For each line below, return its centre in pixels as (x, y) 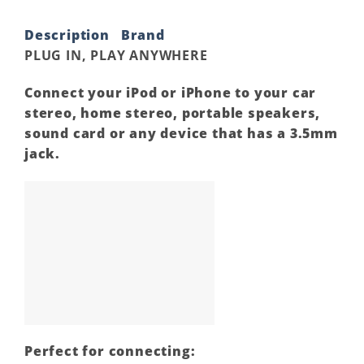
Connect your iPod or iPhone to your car (171, 92)
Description (67, 35)
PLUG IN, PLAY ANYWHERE (116, 55)
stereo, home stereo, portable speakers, (173, 113)
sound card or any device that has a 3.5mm (181, 133)
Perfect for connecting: (110, 351)
